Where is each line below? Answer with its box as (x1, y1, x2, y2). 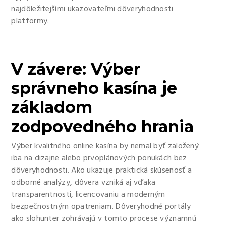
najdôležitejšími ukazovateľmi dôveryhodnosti (11, 3, 174, 16)
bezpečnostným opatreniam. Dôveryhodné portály (11, 200, 191, 213)
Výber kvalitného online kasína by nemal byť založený (11, 140, 199, 153)
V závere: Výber (11, 59, 141, 79)
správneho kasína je (11, 78, 178, 98)
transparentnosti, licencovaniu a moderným (11, 188, 165, 201)
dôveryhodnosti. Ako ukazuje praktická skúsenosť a (11, 164, 192, 177)
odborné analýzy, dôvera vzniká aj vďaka (11, 176, 156, 189)
